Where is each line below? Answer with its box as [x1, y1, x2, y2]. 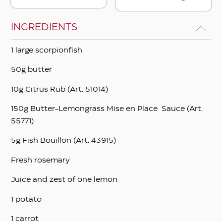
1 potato [11, 196, 42, 203]
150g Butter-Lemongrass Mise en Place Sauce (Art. [11, 106, 203, 113]
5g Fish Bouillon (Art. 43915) [11, 137, 116, 145]
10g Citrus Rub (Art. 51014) [11, 86, 109, 93]
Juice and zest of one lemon [11, 176, 118, 184]
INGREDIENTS [11, 23, 78, 32]
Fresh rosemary [11, 157, 70, 164]
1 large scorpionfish [11, 47, 83, 54]
